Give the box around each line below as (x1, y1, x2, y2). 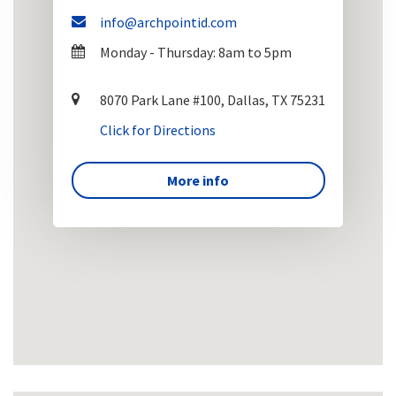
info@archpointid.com (99, 13, 237, 32)
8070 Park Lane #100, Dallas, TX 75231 (99, 91, 325, 110)
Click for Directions (99, 121, 216, 140)
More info (167, 171, 229, 190)
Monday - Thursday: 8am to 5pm (99, 43, 292, 62)
